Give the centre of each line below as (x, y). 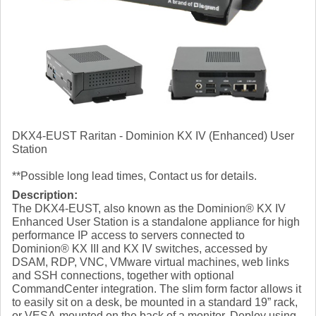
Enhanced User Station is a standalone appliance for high (156, 222)
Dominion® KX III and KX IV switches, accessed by (140, 249)
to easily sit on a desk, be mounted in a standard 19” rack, (155, 303)
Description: (45, 195)
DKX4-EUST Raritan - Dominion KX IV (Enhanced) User (153, 136)
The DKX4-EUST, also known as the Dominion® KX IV (149, 209)
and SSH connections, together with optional (123, 276)
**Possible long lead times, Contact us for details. (134, 176)
